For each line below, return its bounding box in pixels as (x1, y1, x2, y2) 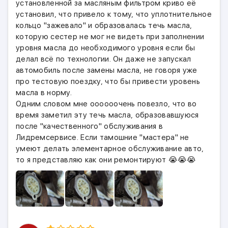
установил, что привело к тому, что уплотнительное (16, 10, 212, 19)
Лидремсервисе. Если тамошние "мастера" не (16, 133, 189, 142)
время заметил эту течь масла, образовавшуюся (16, 110, 199, 120)
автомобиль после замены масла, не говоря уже (16, 66, 197, 75)
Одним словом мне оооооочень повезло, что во (16, 99, 197, 108)
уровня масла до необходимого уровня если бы (16, 43, 195, 52)
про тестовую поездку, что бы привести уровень (16, 77, 200, 86)
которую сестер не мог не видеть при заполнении (16, 32, 205, 41)
